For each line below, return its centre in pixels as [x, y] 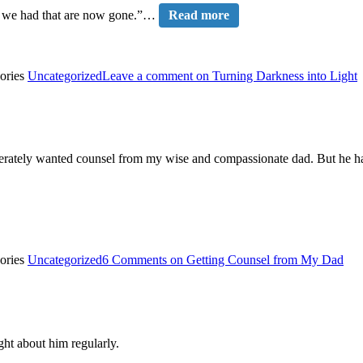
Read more [199, 15]
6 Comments [135, 260]
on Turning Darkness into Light [275, 75]
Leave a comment [147, 75]
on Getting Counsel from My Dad [255, 260]
